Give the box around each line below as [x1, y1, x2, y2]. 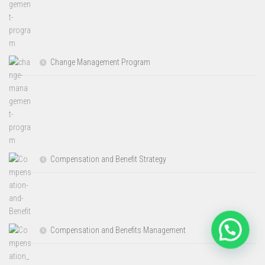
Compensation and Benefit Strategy [50, 154, 167, 164]
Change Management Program [50, 57, 151, 67]
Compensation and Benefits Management [50, 225, 186, 235]
